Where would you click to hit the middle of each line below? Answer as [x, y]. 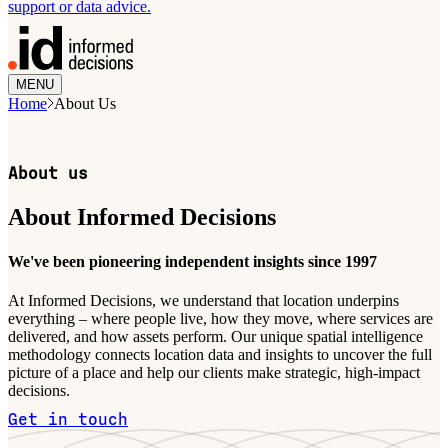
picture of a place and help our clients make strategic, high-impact [214, 372]
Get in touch [68, 419]
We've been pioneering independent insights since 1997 [192, 261]
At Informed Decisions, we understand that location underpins [203, 300]
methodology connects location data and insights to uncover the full [220, 354]
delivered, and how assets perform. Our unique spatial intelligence [215, 336]
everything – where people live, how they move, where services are [220, 318]
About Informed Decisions [142, 217]
